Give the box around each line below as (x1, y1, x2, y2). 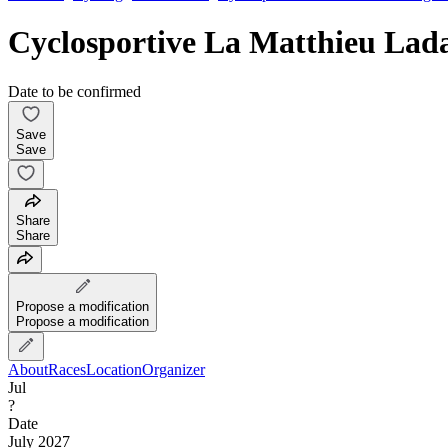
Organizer (142, 360, 205, 378)
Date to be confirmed (8, 82, 141, 100)
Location (86, 360, 142, 378)
